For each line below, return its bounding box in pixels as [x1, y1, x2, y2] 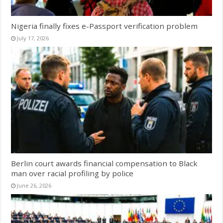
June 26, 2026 [17, 182, 52, 190]
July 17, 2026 [17, 34, 49, 42]
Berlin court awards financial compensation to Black [11, 158, 198, 169]
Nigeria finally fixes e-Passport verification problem [11, 20, 198, 31]
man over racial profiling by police [11, 168, 134, 179]
